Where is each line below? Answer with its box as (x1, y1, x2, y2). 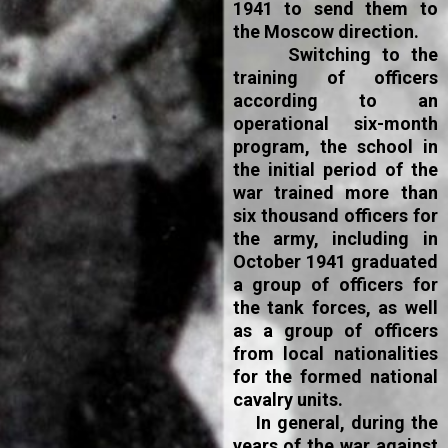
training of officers (232, 67, 438, 88)
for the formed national (232, 366, 438, 387)
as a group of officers (232, 320, 438, 341)
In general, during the (232, 412, 438, 433)
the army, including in (232, 228, 438, 249)
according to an (232, 90, 438, 111)
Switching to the (232, 44, 438, 65)
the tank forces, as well (232, 297, 438, 318)
